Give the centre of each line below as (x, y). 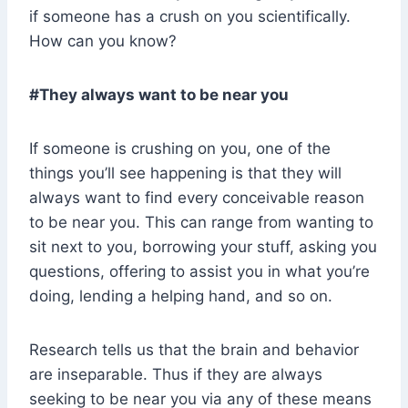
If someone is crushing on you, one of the (180, 149)
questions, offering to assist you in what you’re (199, 272)
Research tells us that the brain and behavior (194, 350)
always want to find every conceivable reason (197, 198)
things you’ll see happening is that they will (185, 173)
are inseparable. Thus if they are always (176, 375)
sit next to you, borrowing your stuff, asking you (203, 247)
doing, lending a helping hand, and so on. (181, 296)
